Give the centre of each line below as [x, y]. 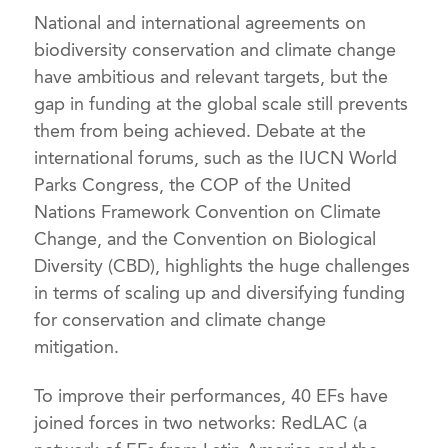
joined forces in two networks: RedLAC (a [201, 422]
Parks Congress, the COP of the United [193, 185]
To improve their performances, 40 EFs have [211, 395]
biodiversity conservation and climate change [215, 50]
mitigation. [77, 347]
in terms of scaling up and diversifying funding [220, 293]
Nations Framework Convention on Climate [208, 212]
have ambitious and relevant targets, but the [211, 77]
